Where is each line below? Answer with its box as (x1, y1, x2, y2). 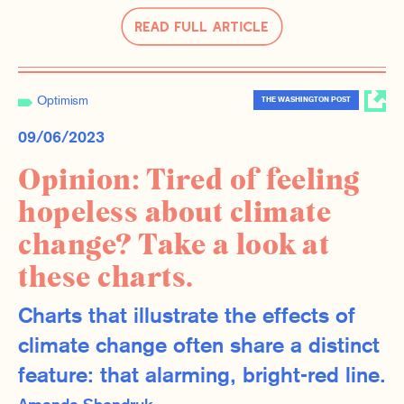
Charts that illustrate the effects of (18, 307, 355, 329)
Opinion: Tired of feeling (18, 161, 360, 201)
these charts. (18, 258, 194, 298)
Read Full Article (135, 15, 269, 36)
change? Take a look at (18, 225, 329, 266)
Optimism (36, 94, 89, 108)
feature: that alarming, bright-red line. (18, 366, 386, 389)
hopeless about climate (18, 193, 331, 234)
